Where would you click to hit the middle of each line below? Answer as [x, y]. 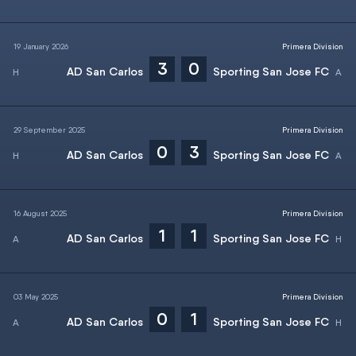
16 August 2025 [40, 213]
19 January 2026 [41, 46]
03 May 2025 [36, 296]
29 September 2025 [49, 130]
